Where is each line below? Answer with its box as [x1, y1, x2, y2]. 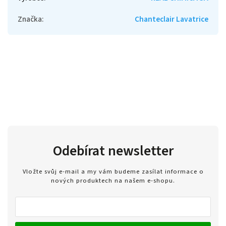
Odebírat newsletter [52, 140, 174, 161]
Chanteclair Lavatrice [135, 13, 208, 25]
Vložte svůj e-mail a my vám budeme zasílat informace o [22, 167, 204, 177]
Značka [18, 13, 42, 25]
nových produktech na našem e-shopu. [51, 176, 175, 186]
